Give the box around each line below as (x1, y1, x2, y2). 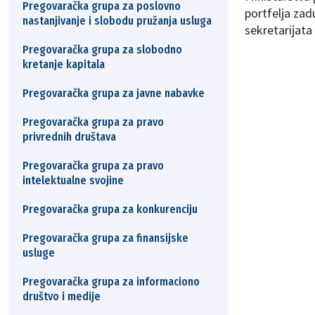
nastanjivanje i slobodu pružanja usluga (22, 14, 212, 27)
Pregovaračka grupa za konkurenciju (22, 202, 198, 216)
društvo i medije (22, 290, 101, 303)
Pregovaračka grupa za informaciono (22, 275, 200, 288)
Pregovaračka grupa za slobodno (22, 43, 182, 56)
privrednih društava (22, 130, 116, 143)
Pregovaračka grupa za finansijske (22, 231, 188, 245)
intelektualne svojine (22, 174, 124, 187)
